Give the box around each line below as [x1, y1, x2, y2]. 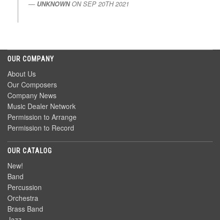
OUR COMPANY [7, 55, 54, 63]
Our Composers [7, 80, 57, 90]
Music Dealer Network [7, 101, 76, 111]
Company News [7, 90, 56, 101]
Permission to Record [7, 123, 74, 133]
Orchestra [7, 193, 38, 203]
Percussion [7, 182, 42, 192]
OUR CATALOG [7, 147, 52, 155]
